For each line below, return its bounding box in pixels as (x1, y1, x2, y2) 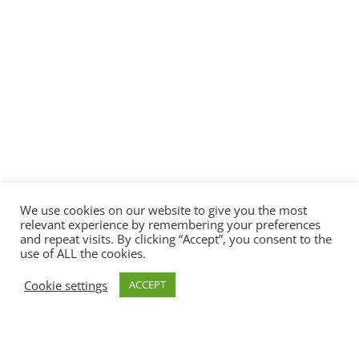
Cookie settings (24, 276, 107, 293)
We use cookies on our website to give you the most (20, 202, 307, 218)
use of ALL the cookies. (20, 245, 146, 261)
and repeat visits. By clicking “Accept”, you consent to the (20, 231, 332, 247)
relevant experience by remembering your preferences (20, 216, 321, 232)
